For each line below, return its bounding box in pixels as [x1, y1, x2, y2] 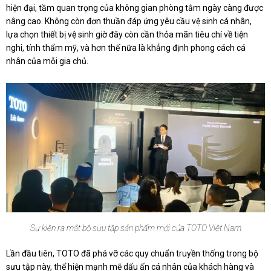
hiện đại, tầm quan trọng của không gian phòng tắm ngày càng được [6, 3, 263, 13]
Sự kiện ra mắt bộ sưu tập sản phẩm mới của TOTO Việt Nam [30, 223, 241, 233]
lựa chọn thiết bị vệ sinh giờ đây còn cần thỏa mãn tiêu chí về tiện [6, 30, 248, 40]
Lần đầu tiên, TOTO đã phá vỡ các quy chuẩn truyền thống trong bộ [6, 249, 258, 259]
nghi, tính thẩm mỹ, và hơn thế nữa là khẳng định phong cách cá [6, 43, 246, 53]
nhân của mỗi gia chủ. [6, 56, 88, 67]
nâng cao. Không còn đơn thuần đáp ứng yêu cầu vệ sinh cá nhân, [6, 16, 252, 27]
